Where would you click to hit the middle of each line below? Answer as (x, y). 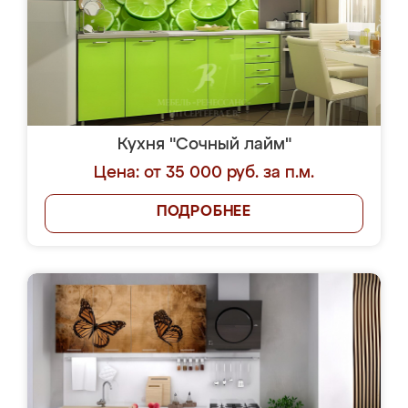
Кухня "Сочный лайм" (204, 145)
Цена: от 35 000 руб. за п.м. (204, 173)
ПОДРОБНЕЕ (204, 212)
